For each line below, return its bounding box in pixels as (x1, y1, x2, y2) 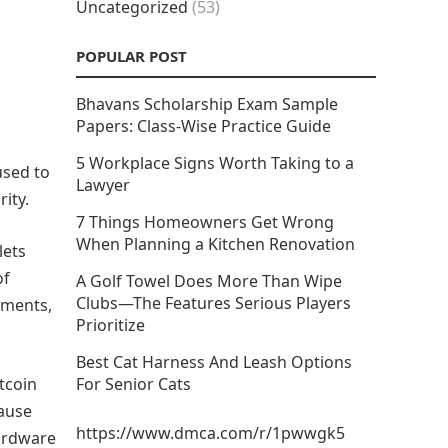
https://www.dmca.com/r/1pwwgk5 (76, 422, 345, 444)
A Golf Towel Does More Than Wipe (76, 270, 342, 292)
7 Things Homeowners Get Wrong (76, 211, 334, 233)
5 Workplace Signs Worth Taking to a (76, 152, 354, 174)
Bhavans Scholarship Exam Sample (76, 93, 338, 115)
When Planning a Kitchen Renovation (76, 233, 355, 255)
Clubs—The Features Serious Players (76, 292, 351, 314)
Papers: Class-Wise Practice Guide (76, 115, 331, 137)
